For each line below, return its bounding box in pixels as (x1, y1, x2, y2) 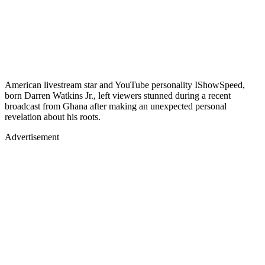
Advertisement (5, 131, 59, 142)
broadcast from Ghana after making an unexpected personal (5, 101, 227, 111)
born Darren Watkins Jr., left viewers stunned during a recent (5, 90, 231, 101)
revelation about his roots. (5, 111, 101, 122)
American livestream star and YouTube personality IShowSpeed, (5, 79, 245, 90)
